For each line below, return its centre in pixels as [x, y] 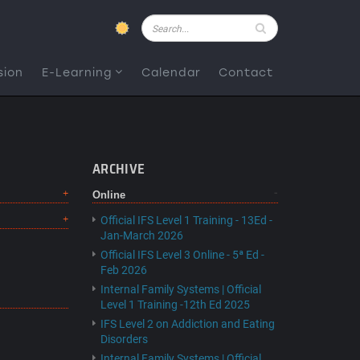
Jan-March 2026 [141, 235]
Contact [246, 73]
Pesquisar [166, 23]
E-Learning [77, 73]
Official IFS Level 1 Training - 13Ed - [186, 220]
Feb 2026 [123, 270]
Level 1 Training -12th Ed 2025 [175, 305]
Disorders [124, 339]
